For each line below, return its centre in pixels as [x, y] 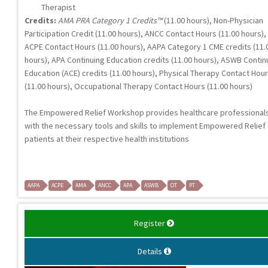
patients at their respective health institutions [107, 138]
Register [150, 223]
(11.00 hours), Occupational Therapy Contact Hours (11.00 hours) [138, 86]
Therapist [58, 7]
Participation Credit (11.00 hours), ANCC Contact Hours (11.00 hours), [145, 33]
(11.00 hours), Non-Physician [213, 20]
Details [150, 251]
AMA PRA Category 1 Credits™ [110, 20]
